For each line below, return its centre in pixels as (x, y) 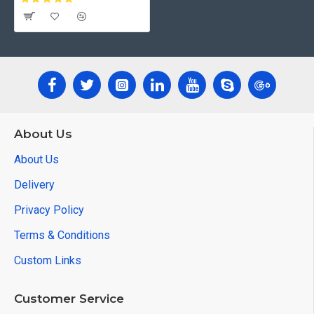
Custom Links (48, 260)
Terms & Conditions (62, 235)
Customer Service (69, 299)
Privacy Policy (49, 210)
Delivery (34, 185)
